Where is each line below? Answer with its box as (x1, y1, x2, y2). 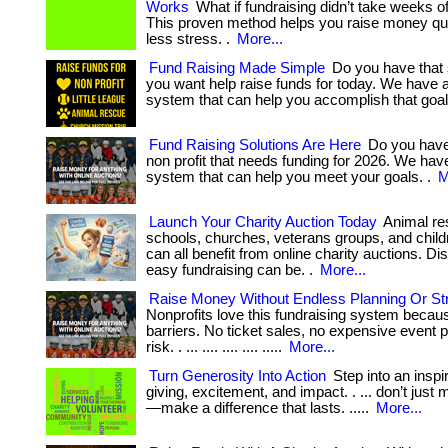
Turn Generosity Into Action (149, 368, 326, 384)
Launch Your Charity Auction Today (149, 214, 377, 230)
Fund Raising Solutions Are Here (149, 137, 361, 153)
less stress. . (146, 31, 234, 47)
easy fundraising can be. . (146, 262, 317, 278)
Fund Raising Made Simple (149, 60, 325, 76)
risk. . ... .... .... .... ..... (146, 339, 286, 355)
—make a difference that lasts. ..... (146, 400, 373, 416)
